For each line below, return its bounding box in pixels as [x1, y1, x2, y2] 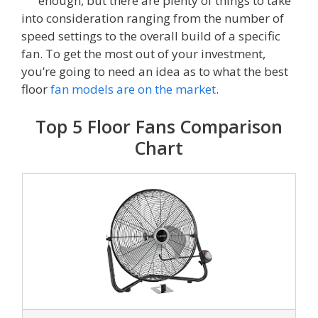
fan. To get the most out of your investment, [21, 45, 265, 62]
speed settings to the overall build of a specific [21, 27, 280, 44]
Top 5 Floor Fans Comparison [35, 114, 283, 138]
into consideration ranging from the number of [21, 9, 284, 26]
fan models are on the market [50, 80, 216, 97]
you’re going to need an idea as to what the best [21, 62, 288, 79]
